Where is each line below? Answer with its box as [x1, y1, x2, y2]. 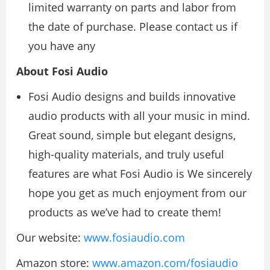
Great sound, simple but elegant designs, [28, 127, 236, 142]
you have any [28, 38, 95, 53]
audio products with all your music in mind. [28, 108, 250, 123]
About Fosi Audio [16, 63, 108, 78]
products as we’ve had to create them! [28, 204, 221, 219]
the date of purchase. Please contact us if [28, 19, 237, 34]
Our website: [16, 230, 84, 245]
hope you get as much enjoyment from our [28, 185, 246, 200]
